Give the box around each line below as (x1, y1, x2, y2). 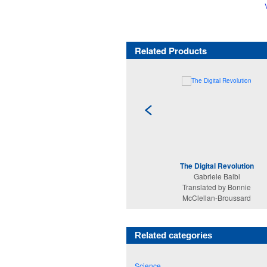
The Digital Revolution (179, 160, 254, 171)
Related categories (134, 230, 212, 240)
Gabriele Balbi (193, 171, 240, 181)
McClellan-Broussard (182, 193, 252, 203)
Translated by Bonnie (182, 182, 252, 192)
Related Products (134, 44, 207, 57)
